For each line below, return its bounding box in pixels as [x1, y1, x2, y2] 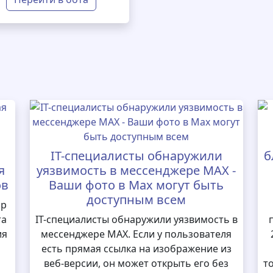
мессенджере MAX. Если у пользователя [41, 227, 232, 241]
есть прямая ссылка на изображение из [41, 242, 232, 255]
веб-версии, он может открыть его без [44, 257, 229, 270]
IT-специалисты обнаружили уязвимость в [35, 213, 238, 226]
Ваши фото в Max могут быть [49, 177, 224, 193]
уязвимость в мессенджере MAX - [37, 162, 236, 179]
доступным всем [87, 191, 186, 208]
